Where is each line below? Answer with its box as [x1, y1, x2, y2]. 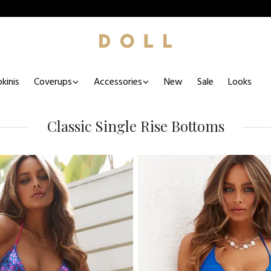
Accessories [94, 74, 142, 90]
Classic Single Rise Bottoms [47, 116, 224, 135]
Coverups [34, 74, 72, 90]
